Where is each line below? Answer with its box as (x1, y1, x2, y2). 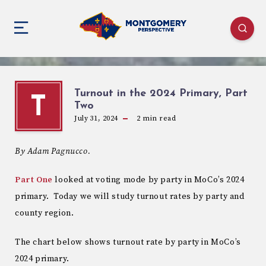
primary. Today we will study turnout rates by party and (15, 191, 245, 202)
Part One (15, 175, 53, 186)
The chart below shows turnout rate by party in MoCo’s (15, 237, 241, 248)
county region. (15, 208, 74, 219)
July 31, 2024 (74, 113, 118, 123)
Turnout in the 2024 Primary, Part (74, 87, 248, 99)
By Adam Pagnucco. (15, 145, 91, 157)
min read (140, 113, 176, 123)
